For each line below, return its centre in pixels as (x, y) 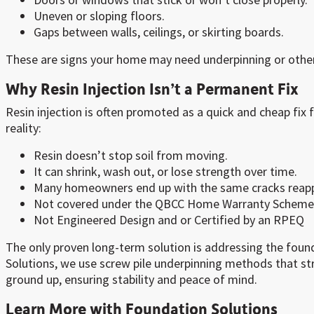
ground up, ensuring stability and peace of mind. (131, 280)
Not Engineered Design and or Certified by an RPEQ (169, 220)
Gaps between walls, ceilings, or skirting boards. (159, 32)
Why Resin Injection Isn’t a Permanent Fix (152, 89)
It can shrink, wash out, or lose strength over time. (165, 172)
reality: (23, 128)
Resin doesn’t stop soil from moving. (131, 156)
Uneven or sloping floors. (99, 16)
